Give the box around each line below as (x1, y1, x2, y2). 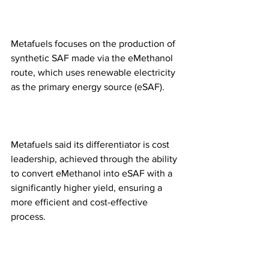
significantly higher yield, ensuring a (11, 182, 165, 193)
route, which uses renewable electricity (11, 67, 178, 77)
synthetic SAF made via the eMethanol (11, 52, 175, 63)
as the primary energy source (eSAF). (11, 81, 167, 92)
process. (11, 211, 46, 222)
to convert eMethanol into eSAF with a (11, 168, 175, 178)
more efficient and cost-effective (11, 196, 150, 207)
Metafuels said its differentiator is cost (11, 139, 172, 150)
